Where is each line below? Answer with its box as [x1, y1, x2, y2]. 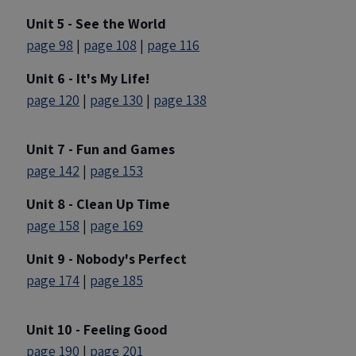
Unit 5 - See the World [26, 14, 166, 33]
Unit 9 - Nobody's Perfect [26, 250, 187, 268]
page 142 [26, 161, 79, 180]
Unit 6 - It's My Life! [26, 69, 149, 87]
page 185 [90, 271, 143, 289]
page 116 [147, 36, 199, 54]
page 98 [26, 36, 73, 54]
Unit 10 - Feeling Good [26, 320, 168, 339]
